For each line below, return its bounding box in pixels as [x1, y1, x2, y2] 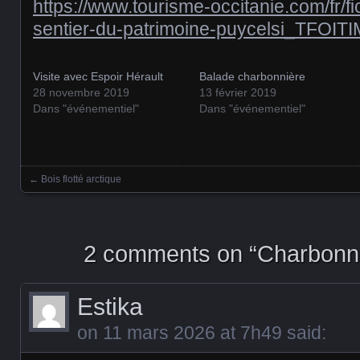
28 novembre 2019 [33, 86, 129, 99]
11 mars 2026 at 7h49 [103, 322, 282, 343]
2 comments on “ [84, 240, 257, 267]
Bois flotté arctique [41, 174, 121, 185]
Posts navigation [21, 183, 171, 207]
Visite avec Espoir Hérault [33, 70, 163, 83]
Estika [77, 293, 143, 320]
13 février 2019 [199, 86, 277, 99]
